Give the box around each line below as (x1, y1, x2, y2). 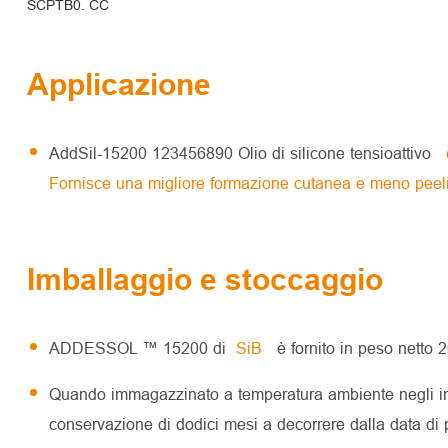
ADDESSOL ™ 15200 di (48, 338, 236, 357)
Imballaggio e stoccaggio (26, 261, 383, 297)
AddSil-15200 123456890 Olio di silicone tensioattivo (48, 143, 436, 162)
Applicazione (26, 66, 211, 102)
